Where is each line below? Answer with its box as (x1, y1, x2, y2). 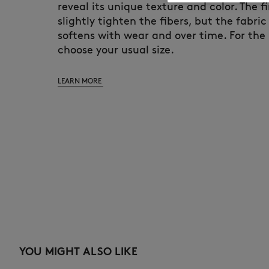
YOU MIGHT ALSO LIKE (19, 245, 138, 258)
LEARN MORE (58, 76, 103, 85)
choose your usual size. (58, 43, 174, 56)
